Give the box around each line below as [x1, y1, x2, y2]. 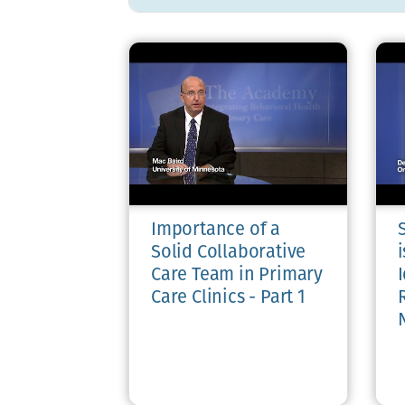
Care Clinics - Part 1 [151, 288, 306, 307]
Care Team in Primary [151, 266, 324, 285]
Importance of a [151, 221, 281, 240]
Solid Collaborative [151, 243, 306, 262]
